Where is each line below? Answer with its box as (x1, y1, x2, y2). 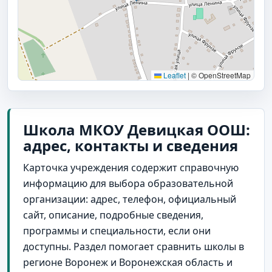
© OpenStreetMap (189, 69, 251, 80)
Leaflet (161, 69, 186, 80)
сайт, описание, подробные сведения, (23, 208, 203, 222)
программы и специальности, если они (23, 223, 211, 237)
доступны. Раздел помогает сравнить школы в (23, 239, 244, 253)
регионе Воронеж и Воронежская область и (23, 255, 233, 269)
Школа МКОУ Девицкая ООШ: (23, 119, 250, 140)
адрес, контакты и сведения (23, 135, 238, 155)
